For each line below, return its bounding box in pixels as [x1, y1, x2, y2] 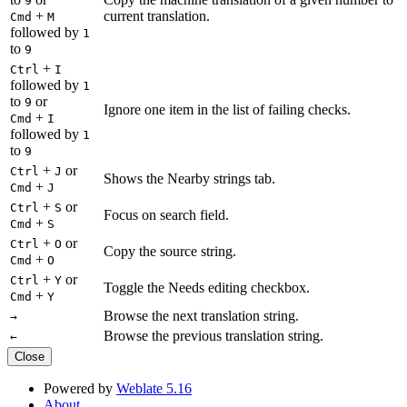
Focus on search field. [104, 206, 229, 223]
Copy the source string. [104, 243, 236, 259]
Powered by [44, 380, 116, 396]
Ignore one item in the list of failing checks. [104, 101, 351, 117]
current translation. [104, 7, 210, 24]
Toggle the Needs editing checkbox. [104, 279, 310, 295]
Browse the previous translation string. [104, 327, 323, 343]
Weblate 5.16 [116, 380, 192, 396]
